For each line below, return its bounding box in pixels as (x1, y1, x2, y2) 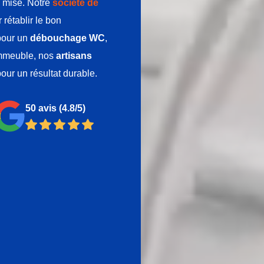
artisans (56, 51, 92, 61)
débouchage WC (30, 33, 105, 43)
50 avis (25, 103, 57, 113)
